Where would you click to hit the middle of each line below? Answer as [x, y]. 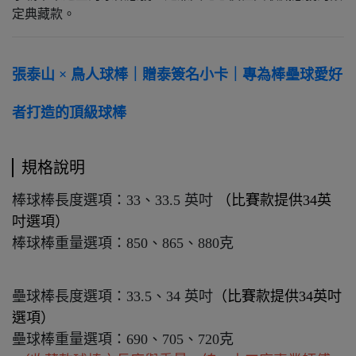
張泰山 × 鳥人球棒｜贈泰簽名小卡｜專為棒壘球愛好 [177, 75]
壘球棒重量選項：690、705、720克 [123, 340]
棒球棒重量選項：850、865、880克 [123, 244]
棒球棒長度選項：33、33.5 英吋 [112, 201]
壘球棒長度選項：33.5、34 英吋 [112, 297]
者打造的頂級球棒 [69, 113]
